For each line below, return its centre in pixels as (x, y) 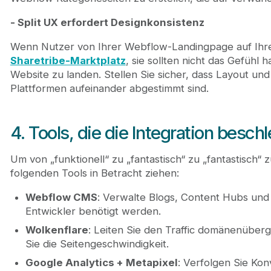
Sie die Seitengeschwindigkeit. (97, 243)
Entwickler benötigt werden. (93, 211)
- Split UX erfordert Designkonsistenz (107, 23)
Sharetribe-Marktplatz (68, 60)
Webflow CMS (61, 197)
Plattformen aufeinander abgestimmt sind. (109, 88)
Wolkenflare (57, 230)
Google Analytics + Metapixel (101, 263)
